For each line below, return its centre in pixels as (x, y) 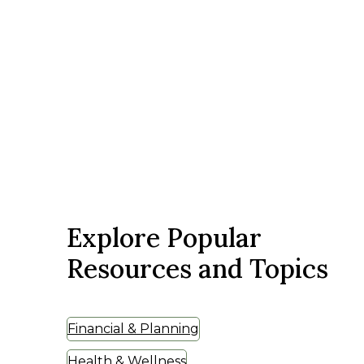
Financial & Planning (133, 328)
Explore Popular (164, 237)
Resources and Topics (197, 268)
